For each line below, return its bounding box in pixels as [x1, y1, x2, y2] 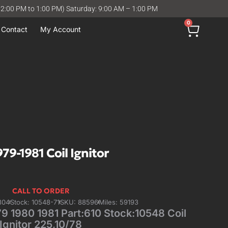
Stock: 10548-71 [10, 197, 60, 206]
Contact [1, 25, 27, 34]
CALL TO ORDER [12, 186, 70, 195]
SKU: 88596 [60, 197, 98, 206]
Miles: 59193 [98, 197, 138, 206]
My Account [40, 25, 81, 34]
